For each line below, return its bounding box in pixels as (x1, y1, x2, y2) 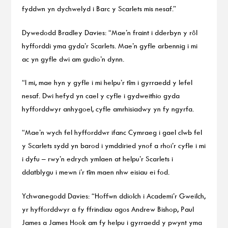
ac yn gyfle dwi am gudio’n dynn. (21, 54, 124, 63)
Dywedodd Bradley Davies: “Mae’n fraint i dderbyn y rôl (21, 27, 197, 37)
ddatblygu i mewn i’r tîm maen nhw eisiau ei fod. (21, 167, 169, 177)
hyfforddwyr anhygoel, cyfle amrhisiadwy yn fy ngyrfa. (21, 104, 194, 113)
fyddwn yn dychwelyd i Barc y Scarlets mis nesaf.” (21, 4, 176, 13)
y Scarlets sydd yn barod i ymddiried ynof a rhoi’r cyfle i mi (21, 141, 206, 150)
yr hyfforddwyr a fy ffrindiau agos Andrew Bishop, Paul (21, 204, 194, 213)
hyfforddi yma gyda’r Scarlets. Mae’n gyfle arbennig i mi (21, 41, 197, 50)
